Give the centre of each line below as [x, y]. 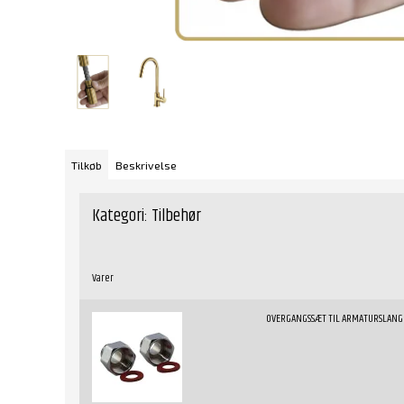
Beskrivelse [147, 165]
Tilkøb [87, 165]
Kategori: [120, 216]
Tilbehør [176, 216]
